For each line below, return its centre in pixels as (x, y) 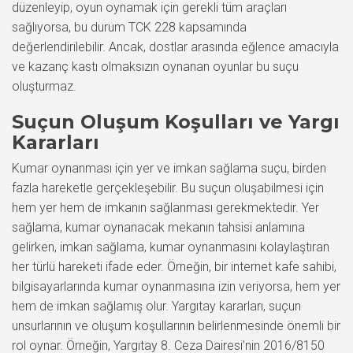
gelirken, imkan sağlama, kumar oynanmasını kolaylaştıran (171, 247)
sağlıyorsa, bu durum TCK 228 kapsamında (129, 27)
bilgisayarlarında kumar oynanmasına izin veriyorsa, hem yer (176, 286)
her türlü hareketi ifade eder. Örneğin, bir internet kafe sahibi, (174, 267)
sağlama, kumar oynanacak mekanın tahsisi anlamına (158, 227)
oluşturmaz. (44, 86)
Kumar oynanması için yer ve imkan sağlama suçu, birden (169, 168)
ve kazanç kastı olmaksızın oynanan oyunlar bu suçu (155, 67)
